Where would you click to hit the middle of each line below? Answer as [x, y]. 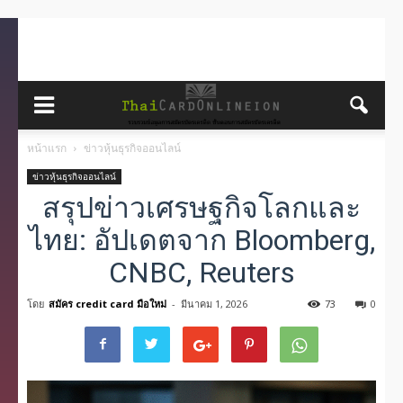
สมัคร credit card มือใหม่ [107, 304]
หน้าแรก [47, 148]
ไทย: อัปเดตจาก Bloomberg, [201, 240]
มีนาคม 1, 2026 [214, 304]
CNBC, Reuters [201, 273]
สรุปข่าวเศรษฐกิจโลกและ [201, 208]
